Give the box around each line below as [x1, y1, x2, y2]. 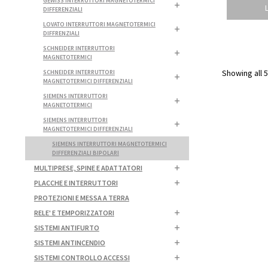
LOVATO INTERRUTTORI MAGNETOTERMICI [42, 20, 156, 28]
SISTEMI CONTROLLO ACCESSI [33, 252, 130, 262]
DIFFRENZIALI [42, 29, 80, 37]
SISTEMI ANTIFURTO [33, 223, 99, 232]
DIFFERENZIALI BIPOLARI [51, 148, 119, 157]
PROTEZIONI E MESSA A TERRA [33, 193, 129, 202]
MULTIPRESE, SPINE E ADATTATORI [33, 163, 142, 172]
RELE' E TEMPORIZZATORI [33, 208, 114, 217]
